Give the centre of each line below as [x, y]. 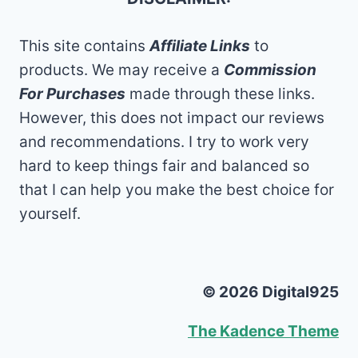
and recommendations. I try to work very [164, 142]
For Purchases [72, 94]
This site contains [84, 46]
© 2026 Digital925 [270, 292]
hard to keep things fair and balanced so [164, 166]
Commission [270, 70]
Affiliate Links [200, 46]
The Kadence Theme [263, 331]
